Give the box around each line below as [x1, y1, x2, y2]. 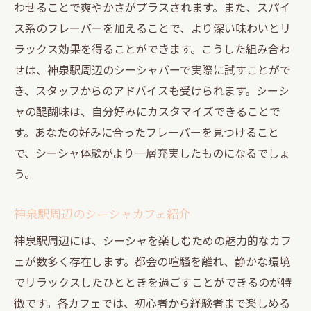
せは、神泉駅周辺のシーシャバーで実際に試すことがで [14, 60, 291, 78]
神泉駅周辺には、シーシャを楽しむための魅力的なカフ [14, 231, 292, 249]
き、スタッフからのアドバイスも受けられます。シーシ [14, 81, 289, 99]
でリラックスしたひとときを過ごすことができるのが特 [14, 273, 292, 290]
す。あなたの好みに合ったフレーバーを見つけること [14, 123, 279, 140]
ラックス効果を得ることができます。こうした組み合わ [14, 40, 290, 57]
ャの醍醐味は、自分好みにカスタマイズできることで [14, 102, 280, 119]
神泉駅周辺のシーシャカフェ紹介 [14, 205, 190, 221]
